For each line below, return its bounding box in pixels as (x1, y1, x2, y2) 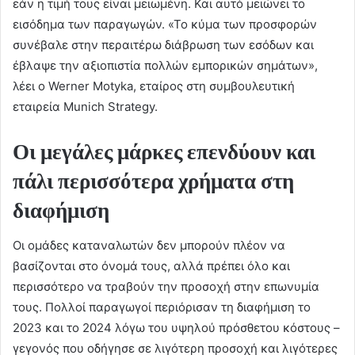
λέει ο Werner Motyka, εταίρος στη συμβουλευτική (13, 78, 295, 94)
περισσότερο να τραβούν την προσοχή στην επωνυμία (13, 279, 319, 295)
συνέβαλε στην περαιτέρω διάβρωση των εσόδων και (13, 36, 314, 52)
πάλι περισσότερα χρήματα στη (13, 166, 294, 196)
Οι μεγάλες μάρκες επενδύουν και (13, 136, 315, 166)
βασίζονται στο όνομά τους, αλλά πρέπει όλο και (13, 258, 290, 274)
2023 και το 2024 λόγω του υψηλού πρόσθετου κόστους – (13, 320, 340, 336)
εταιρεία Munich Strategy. (13, 98, 158, 114)
